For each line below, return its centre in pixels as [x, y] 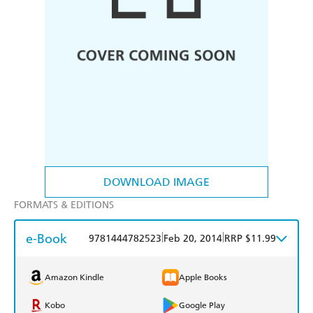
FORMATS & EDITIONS [64, 205]
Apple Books [203, 278]
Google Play [202, 306]
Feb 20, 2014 [193, 239]
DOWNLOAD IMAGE [156, 182]
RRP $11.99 [250, 239]
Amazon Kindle [74, 278]
